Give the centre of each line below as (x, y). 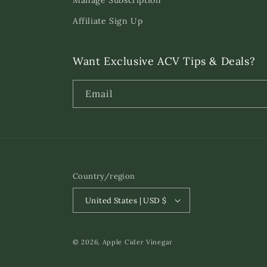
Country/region (104, 176)
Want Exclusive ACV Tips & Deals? (164, 61)
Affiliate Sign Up (108, 21)
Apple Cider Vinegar (137, 242)
